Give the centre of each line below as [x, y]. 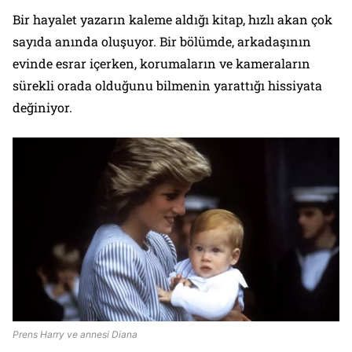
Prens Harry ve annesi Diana [75, 334]
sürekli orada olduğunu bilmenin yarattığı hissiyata [167, 85]
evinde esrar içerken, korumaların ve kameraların [161, 63]
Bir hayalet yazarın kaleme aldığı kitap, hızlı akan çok [172, 19]
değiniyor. [42, 107]
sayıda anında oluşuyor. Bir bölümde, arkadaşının [162, 41]
